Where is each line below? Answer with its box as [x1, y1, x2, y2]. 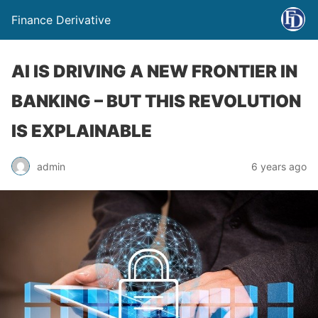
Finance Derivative [11, 13, 111, 27]
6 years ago [251, 160, 307, 172]
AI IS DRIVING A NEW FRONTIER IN [11, 61, 297, 82]
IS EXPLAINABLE [11, 121, 152, 141]
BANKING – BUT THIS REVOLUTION [11, 91, 301, 111]
